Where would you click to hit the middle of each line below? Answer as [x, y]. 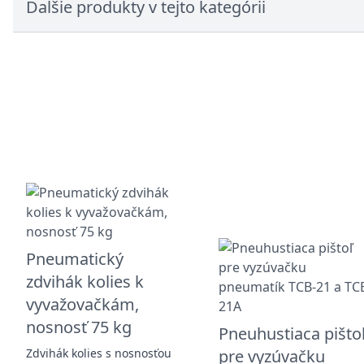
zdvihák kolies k [85, 281]
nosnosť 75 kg [79, 327]
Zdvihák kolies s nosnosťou [99, 353]
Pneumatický [75, 258]
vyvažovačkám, [82, 304]
